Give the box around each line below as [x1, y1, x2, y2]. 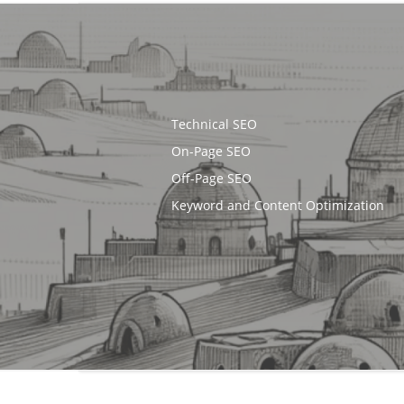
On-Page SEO [171, 142, 252, 160]
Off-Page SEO [171, 169, 252, 187]
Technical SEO [171, 115, 258, 133]
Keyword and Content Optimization [171, 196, 385, 214]
